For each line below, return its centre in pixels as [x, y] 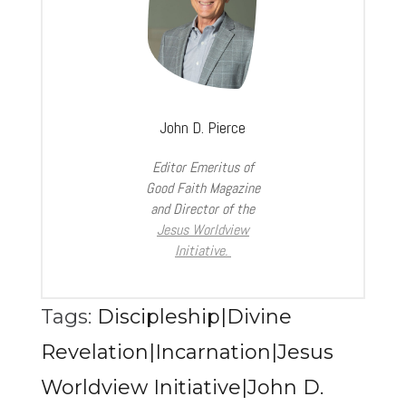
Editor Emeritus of [203, 168]
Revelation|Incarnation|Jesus [187, 353]
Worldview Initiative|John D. [182, 388]
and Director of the [203, 209]
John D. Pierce [203, 128]
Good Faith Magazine [203, 188]
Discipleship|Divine [194, 317]
